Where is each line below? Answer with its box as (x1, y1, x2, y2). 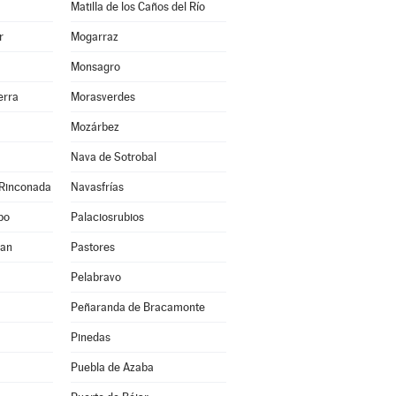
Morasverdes (70, 90, 135, 103)
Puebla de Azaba (70, 361, 154, 374)
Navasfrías (70, 180, 124, 194)
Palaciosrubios (70, 210, 144, 224)
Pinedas (70, 331, 110, 344)
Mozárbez (70, 120, 119, 133)
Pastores (70, 240, 115, 254)
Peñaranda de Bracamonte (70, 301, 205, 314)
